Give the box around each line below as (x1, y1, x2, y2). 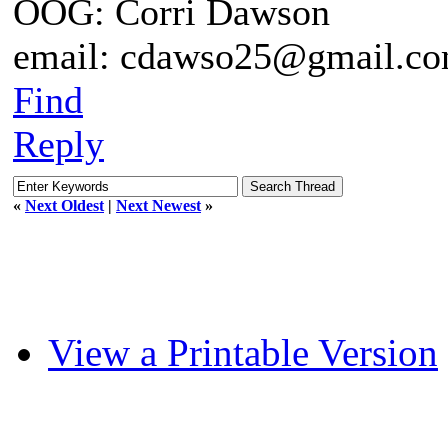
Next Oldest (25, 197, 104, 214)
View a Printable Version (48, 331, 438, 374)
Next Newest (116, 197, 201, 214)
